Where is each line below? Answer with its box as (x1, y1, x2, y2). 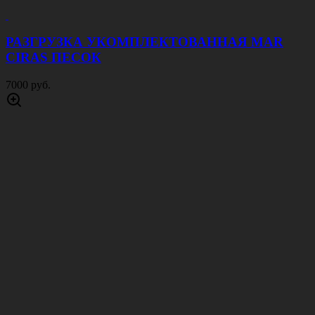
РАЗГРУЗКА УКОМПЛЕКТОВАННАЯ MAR (6, 34, 283, 50)
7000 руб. (6, 79, 51, 91)
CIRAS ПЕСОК (6, 50, 101, 65)
